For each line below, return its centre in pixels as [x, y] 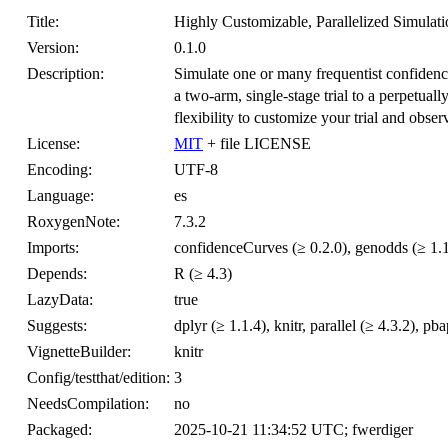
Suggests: [57, 325]
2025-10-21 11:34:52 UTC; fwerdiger [293, 429]
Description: [65, 73]
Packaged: [59, 429]
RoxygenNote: [73, 221]
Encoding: [59, 169]
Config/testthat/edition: [98, 377]
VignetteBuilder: [79, 351]
